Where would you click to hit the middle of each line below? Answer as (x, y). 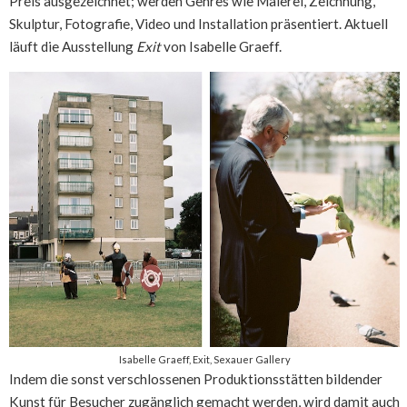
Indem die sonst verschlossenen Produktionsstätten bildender (196, 379)
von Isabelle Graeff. (221, 47)
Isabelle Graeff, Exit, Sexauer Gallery (204, 360)
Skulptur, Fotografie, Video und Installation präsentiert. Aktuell (199, 24)
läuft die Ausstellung (73, 47)
